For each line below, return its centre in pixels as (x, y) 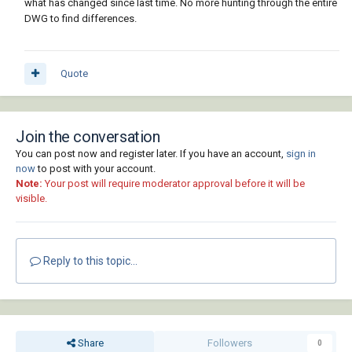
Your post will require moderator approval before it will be (174, 184)
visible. (31, 199)
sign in (301, 154)
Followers (229, 343)
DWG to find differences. (81, 19)
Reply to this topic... (89, 261)
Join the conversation (88, 137)
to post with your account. (95, 169)
